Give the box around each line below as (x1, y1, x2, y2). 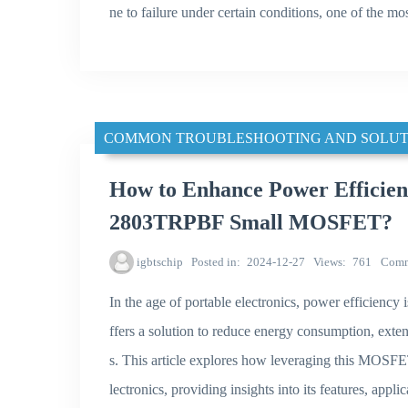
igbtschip (136, 255, 183, 270)
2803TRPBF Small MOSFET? (109, 210, 393, 234)
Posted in (191, 255, 238, 270)
